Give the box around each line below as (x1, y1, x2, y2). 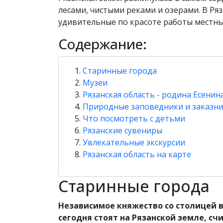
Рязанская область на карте (83, 149, 191, 160)
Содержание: (58, 34, 147, 53)
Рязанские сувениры (83, 125, 162, 136)
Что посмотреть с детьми (83, 113, 185, 124)
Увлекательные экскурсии (83, 137, 185, 148)
